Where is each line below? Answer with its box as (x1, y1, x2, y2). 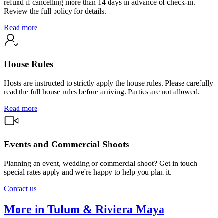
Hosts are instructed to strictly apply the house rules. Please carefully (4, 78, 213, 87)
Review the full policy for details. (4, 7, 106, 16)
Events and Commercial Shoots (4, 139, 129, 150)
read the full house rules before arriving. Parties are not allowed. (4, 87, 200, 96)
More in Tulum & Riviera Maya (4, 203, 164, 216)
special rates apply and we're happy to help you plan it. (4, 168, 172, 177)
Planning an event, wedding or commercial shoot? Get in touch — (4, 159, 207, 168)
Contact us (4, 184, 36, 193)
